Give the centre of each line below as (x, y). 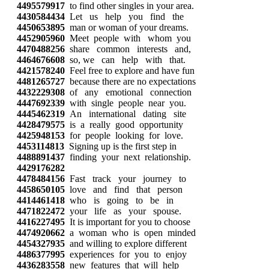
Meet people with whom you (128, 38)
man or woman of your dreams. (127, 27)
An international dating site (125, 114)
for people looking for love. (124, 135)
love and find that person (124, 189)
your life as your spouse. (123, 211)
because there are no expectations (130, 81)
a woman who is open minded (130, 233)
